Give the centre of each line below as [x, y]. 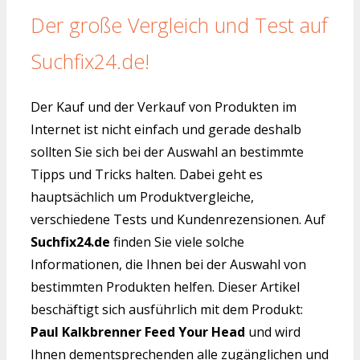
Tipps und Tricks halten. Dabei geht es [147, 175]
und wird [273, 332]
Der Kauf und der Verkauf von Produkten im [164, 107]
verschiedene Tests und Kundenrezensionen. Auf [178, 220]
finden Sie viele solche [177, 242]
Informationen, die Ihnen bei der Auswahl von [168, 265]
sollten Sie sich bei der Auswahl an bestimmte [167, 152]
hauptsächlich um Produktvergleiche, [142, 197]
